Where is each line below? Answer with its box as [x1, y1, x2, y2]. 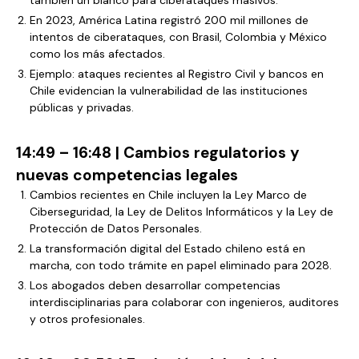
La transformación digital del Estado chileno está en [30, 241, 305, 256]
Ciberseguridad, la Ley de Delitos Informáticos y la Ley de [30, 204, 333, 219]
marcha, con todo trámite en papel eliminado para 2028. [30, 258, 332, 272]
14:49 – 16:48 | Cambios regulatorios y [16, 143, 300, 163]
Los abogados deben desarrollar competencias [30, 278, 280, 292]
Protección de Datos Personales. [30, 221, 202, 236]
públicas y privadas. [30, 100, 134, 115]
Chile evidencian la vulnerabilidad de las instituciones [30, 83, 308, 98]
